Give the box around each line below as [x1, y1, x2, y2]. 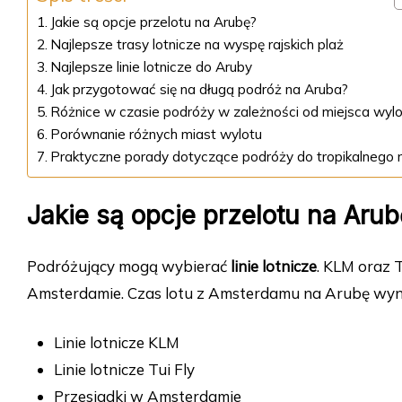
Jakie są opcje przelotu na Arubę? [50, 13, 258, 31]
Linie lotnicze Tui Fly [54, 360, 195, 380]
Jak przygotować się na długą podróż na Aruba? [50, 81, 349, 99]
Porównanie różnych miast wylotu [50, 126, 263, 144]
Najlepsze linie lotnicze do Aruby [50, 58, 253, 76]
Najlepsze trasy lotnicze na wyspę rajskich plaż [50, 36, 345, 54]
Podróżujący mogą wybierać [27, 257, 231, 276]
